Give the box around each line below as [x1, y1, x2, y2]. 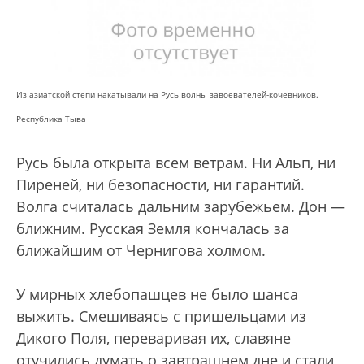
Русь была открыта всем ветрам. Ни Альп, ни [16, 153, 336, 173]
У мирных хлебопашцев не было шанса [16, 284, 298, 305]
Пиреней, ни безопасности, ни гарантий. [16, 175, 305, 195]
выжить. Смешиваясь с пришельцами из [16, 306, 306, 327]
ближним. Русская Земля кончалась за [16, 219, 289, 239]
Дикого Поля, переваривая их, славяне [16, 328, 291, 349]
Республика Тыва [16, 113, 86, 125]
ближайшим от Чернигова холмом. [16, 240, 266, 261]
